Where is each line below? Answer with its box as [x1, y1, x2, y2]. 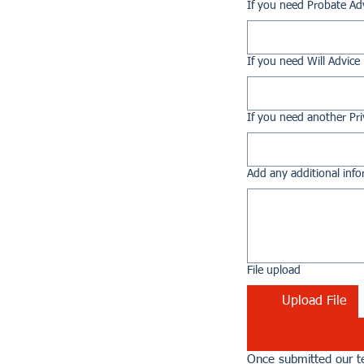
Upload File [282, 295, 346, 308]
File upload [247, 265, 301, 276]
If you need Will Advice [247, 56, 360, 67]
